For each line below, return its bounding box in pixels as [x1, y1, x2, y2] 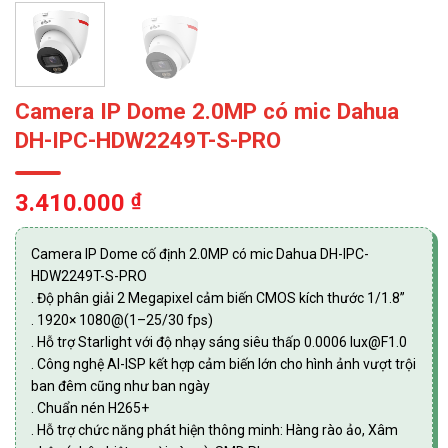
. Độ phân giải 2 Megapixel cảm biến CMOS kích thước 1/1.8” [31, 289, 405, 306]
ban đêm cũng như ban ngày [31, 377, 210, 394]
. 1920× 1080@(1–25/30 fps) [31, 311, 213, 328]
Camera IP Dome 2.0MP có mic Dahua [15, 97, 399, 124]
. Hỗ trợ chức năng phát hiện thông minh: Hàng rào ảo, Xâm [31, 421, 398, 438]
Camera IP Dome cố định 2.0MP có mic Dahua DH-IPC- [31, 245, 369, 262]
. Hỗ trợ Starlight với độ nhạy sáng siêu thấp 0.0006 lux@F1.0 [31, 333, 407, 350]
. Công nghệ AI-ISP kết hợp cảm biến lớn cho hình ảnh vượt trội [31, 355, 416, 372]
